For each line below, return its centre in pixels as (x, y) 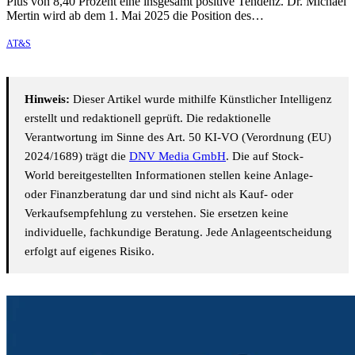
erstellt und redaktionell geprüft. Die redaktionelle (148, 118)
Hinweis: (47, 99)
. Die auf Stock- (265, 157)
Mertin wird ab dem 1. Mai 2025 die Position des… (135, 16)
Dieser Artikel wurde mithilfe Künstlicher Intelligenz (201, 99)
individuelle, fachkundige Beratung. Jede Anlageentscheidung (178, 233)
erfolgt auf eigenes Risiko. (90, 252)
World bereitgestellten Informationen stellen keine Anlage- (169, 176)
